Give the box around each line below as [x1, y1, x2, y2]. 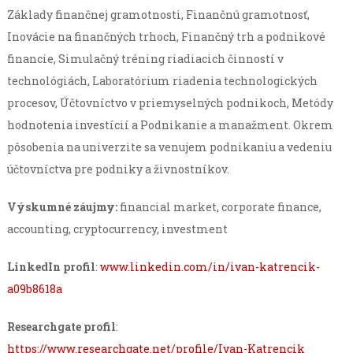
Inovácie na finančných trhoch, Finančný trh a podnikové [6, 29, 325, 45]
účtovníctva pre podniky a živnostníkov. [6, 162, 229, 177]
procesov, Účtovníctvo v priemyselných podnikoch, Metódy [6, 95, 333, 111]
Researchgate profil [6, 319, 116, 335]
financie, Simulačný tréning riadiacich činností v [6, 51, 284, 67]
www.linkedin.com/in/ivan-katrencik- [99, 259, 320, 275]
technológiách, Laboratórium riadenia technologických [6, 73, 318, 89]
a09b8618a [6, 281, 62, 297]
